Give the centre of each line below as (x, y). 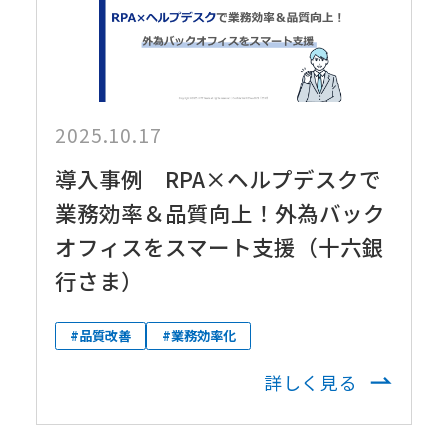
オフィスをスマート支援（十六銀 (219, 246)
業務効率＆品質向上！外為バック (219, 212)
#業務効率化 (198, 336)
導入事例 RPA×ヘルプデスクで (217, 178)
